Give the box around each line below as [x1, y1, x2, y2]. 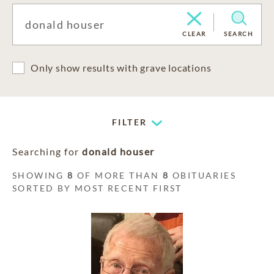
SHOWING [12, 170, 68, 180]
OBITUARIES [169, 170, 237, 180]
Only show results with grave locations [31, 62, 212, 73]
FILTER [112, 117, 147, 127]
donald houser [82, 146, 155, 157]
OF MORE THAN [73, 170, 163, 180]
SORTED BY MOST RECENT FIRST [12, 183, 182, 193]
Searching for [12, 146, 82, 157]
